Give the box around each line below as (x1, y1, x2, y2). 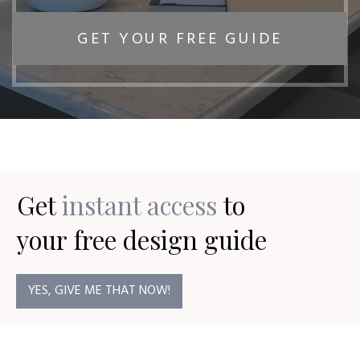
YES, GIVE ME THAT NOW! (28, 280, 170, 301)
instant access (62, 187, 217, 222)
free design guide (74, 222, 267, 256)
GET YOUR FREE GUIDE (77, 26, 283, 52)
